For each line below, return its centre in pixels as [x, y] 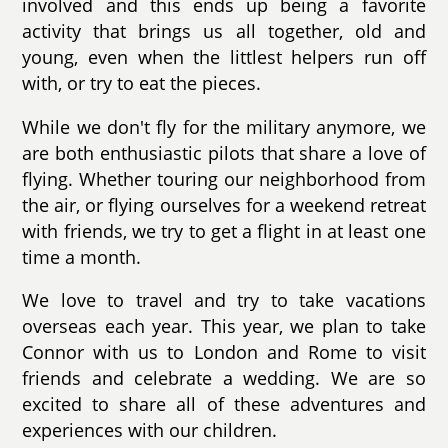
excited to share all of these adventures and [224, 404]
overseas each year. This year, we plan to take [224, 326]
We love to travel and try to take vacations [224, 300]
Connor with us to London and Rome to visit [224, 352]
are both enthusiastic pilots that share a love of [224, 152]
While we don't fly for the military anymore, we [224, 126]
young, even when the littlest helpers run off [224, 56]
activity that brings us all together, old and [224, 30]
